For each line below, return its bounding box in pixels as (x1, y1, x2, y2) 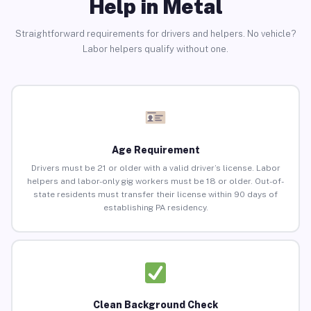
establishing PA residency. (103, 203, 208, 213)
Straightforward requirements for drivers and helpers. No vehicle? (15, 28, 296, 39)
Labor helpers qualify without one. (83, 43, 228, 54)
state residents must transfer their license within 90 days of (33, 190, 278, 200)
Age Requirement (111, 144, 200, 156)
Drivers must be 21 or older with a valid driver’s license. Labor (31, 163, 280, 174)
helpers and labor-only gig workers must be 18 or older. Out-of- (27, 176, 284, 187)
